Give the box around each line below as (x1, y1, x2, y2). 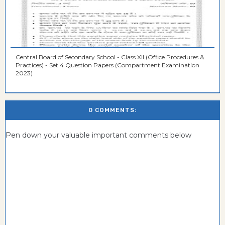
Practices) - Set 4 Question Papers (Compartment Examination (16, 61, 199, 69)
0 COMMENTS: (88, 106, 137, 114)
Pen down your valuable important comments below (6, 130, 191, 140)
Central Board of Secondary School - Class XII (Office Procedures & (16, 53, 204, 61)
